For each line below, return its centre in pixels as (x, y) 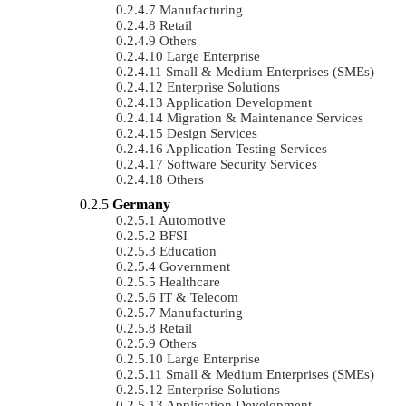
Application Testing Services (246, 148)
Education (188, 251)
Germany (141, 204)
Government (195, 266)
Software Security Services (242, 164)
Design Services (212, 133)
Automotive (192, 220)
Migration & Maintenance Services (265, 117)
